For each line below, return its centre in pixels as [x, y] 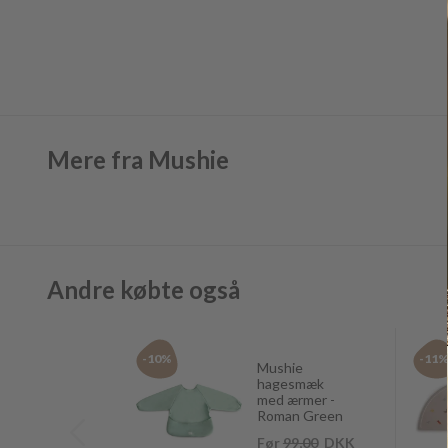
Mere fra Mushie [138, 159]
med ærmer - [295, 399]
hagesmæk [290, 383]
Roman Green [299, 415]
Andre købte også [143, 289]
